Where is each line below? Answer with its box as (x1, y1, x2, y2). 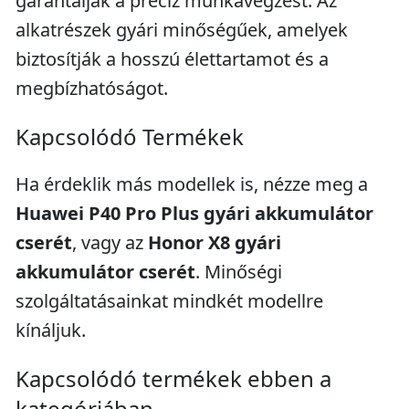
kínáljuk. (16, 318, 86, 342)
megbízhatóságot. (16, 76, 168, 100)
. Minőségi (195, 259, 282, 284)
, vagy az (72, 230, 148, 255)
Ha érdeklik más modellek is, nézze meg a (16, 172, 368, 196)
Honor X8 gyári (148, 230, 281, 255)
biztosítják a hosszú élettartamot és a (16, 47, 329, 71)
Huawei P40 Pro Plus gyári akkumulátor (16, 201, 373, 225)
